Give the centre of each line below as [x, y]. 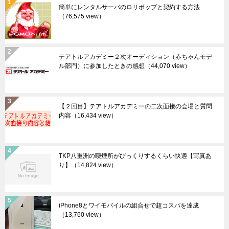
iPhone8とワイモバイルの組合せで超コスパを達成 [129, 206]
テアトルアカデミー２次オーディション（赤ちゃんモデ [135, 57]
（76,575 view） [82, 17]
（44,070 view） [168, 66]
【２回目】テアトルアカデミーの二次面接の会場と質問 [135, 107]
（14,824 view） [94, 165]
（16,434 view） [94, 116]
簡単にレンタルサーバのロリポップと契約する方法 [129, 7]
